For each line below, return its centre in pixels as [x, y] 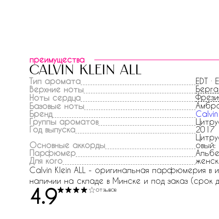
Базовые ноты [57, 106]
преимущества [57, 59]
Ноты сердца [55, 98]
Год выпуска [52, 129]
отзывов [106, 189]
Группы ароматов [64, 121]
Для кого [46, 161]
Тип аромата [55, 81]
